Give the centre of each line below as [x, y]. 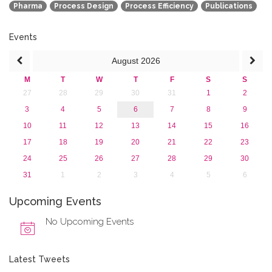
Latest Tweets [39, 259]
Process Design [84, 6]
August [126, 60]
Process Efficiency [159, 6]
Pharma [28, 6]
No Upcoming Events [90, 221]
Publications [229, 6]
